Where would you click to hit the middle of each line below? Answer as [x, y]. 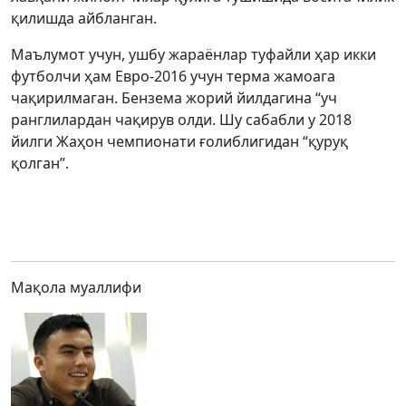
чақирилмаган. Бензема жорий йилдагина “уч [174, 98]
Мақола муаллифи [76, 287]
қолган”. [40, 163]
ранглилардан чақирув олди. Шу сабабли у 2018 [181, 120]
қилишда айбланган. [84, 18]
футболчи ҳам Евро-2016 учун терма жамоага [173, 76]
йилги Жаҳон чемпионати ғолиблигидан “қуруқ [179, 141]
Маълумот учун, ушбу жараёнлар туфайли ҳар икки [193, 54]
